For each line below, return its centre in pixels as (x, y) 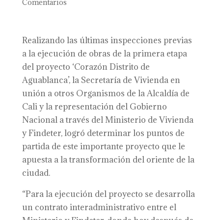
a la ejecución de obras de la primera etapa (104, 54)
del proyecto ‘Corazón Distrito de (86, 67)
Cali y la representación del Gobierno (94, 107)
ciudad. (36, 173)
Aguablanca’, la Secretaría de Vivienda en (101, 80)
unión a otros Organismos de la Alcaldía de (106, 93)
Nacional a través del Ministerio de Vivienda (108, 120)
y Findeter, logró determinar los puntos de (103, 133)
